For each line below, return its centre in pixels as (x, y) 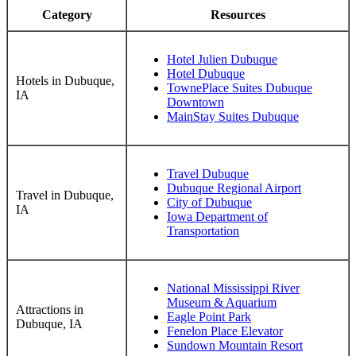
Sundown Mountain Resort (235, 345)
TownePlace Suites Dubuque (240, 87)
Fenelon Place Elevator (225, 331)
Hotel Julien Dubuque (222, 59)
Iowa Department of (217, 216)
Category (67, 14)
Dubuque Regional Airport (234, 188)
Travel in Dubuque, (65, 195)
